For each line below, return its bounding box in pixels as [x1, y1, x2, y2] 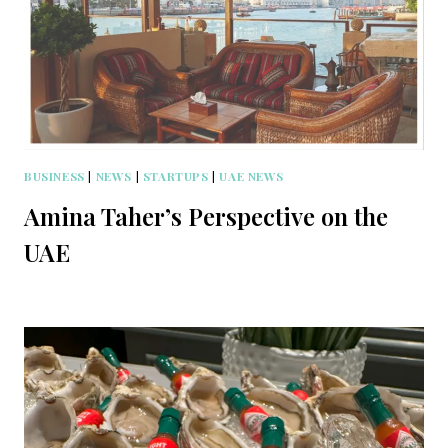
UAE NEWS [219, 167, 285, 184]
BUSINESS [24, 167, 85, 184]
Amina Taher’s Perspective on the [24, 199, 388, 232]
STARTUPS [142, 167, 209, 184]
